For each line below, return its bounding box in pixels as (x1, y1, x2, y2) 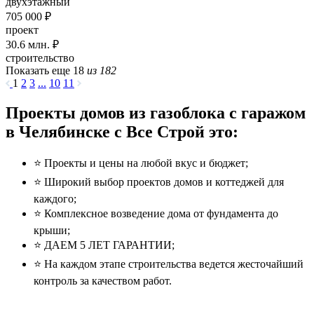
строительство (6, 51, 74, 64)
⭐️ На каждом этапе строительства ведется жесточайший (34, 258, 303, 271)
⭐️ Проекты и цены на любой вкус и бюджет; (34, 157, 248, 170)
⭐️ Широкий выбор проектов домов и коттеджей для (34, 176, 284, 189)
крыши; (34, 224, 70, 237)
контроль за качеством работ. (34, 275, 172, 287)
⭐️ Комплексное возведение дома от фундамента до (34, 207, 278, 220)
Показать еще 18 (6, 64, 87, 76)
